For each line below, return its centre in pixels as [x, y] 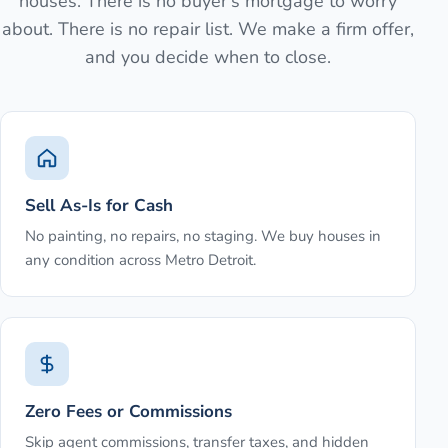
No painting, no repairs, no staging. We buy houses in [203, 236]
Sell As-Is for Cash [99, 206]
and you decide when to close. [208, 57]
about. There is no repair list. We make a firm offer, [208, 29]
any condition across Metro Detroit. [140, 260]
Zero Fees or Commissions [128, 412]
